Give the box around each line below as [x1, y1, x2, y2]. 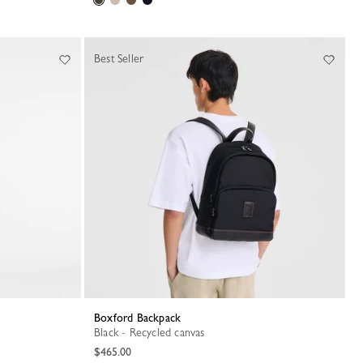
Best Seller [94, 52, 144, 65]
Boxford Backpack [100, 311, 181, 324]
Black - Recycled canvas [100, 326, 205, 339]
